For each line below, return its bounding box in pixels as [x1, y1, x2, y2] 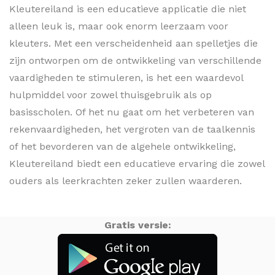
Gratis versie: [104, 219, 171, 231]
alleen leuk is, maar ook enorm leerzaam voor [9, 20, 228, 32]
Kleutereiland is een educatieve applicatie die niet [9, 3, 246, 15]
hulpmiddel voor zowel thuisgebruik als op [9, 89, 212, 101]
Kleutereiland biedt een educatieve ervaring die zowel [9, 158, 265, 169]
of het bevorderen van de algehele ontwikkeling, [9, 141, 236, 152]
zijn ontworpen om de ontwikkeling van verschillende [9, 55, 261, 66]
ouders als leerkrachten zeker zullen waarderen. [9, 175, 242, 187]
